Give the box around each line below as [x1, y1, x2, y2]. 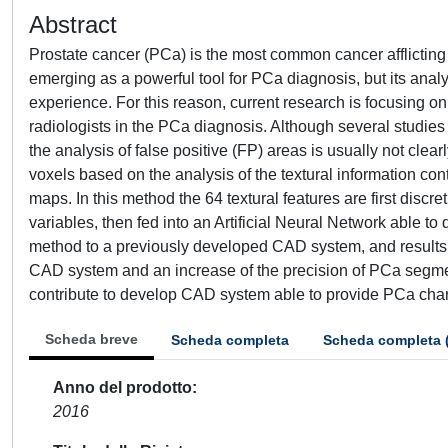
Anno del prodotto [53, 379, 192, 396]
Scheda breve [45, 331, 138, 347]
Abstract [29, 11, 117, 38]
